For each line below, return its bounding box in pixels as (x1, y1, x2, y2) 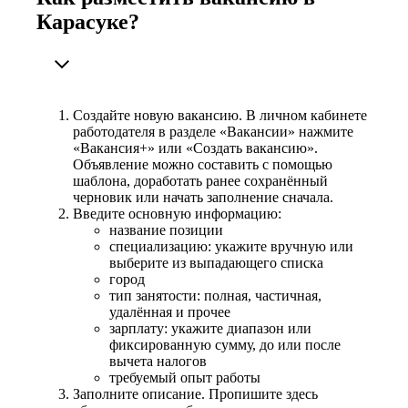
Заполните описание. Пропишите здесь (73, 385, 318, 402)
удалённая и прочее (109, 303, 230, 320)
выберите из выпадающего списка (109, 254, 323, 270)
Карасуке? (36, 9, 139, 34)
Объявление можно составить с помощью (73, 156, 332, 172)
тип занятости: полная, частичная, (109, 287, 321, 303)
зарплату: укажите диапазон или (109, 320, 311, 336)
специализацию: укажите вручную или (109, 238, 353, 254)
